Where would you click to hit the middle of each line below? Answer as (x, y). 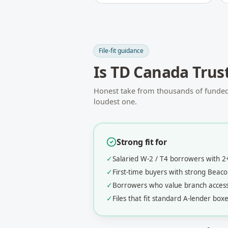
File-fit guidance (121, 51)
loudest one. (115, 101)
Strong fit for (142, 142)
